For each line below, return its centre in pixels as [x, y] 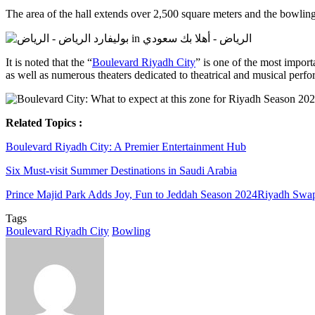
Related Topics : [44, 122]
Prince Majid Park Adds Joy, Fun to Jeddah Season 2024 [131, 194]
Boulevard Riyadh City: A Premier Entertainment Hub [126, 146]
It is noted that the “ [49, 62]
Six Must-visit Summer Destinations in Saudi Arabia [121, 170]
